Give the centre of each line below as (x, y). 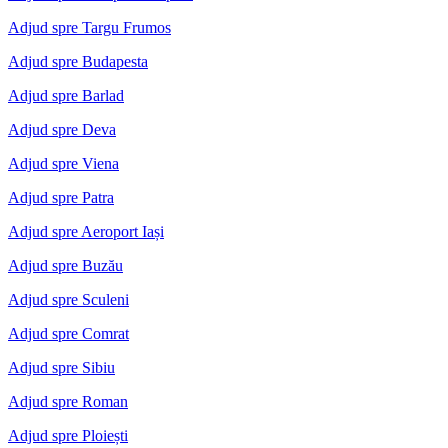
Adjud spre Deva (62, 129)
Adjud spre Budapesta (78, 61)
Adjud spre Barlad (66, 95)
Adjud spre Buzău (65, 265)
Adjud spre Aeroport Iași (86, 231)
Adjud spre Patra (61, 197)
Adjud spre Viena (63, 163)
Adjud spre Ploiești (68, 435)
